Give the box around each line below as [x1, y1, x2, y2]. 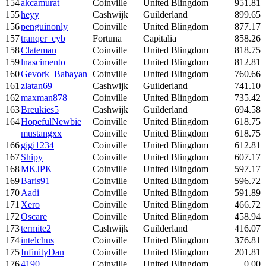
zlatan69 [21, 80, 52, 91]
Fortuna [93, 33, 122, 43]
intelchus [21, 235, 54, 245]
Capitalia [143, 33, 176, 43]
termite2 [21, 223, 51, 233]
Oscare [21, 211, 47, 221]
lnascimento [21, 56, 65, 67]
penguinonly [21, 21, 68, 31]
